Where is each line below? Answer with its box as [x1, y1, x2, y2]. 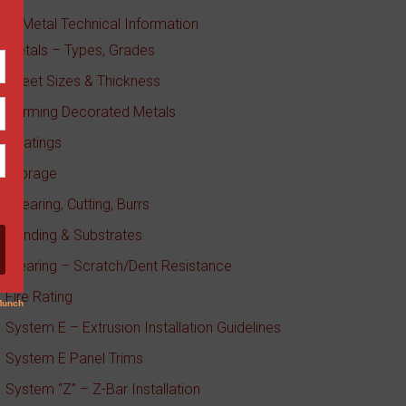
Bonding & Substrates [5, 227, 143, 244]
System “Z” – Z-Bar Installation [5, 381, 201, 398]
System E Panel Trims [5, 350, 144, 367]
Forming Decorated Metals [5, 103, 177, 121]
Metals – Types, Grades [5, 42, 156, 59]
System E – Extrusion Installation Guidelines [5, 319, 282, 336]
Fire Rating [5, 288, 73, 305]
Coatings [5, 134, 63, 151]
